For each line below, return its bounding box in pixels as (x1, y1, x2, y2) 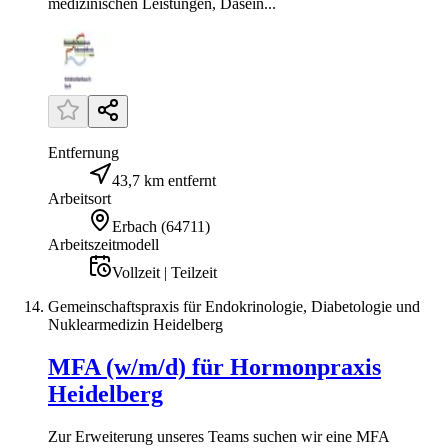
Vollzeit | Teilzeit (112, 264, 217, 282)
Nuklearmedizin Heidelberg (48, 316, 223, 334)
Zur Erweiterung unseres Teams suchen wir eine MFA (48, 428, 389, 446)
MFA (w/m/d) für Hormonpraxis (48, 354, 381, 381)
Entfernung (48, 144, 119, 162)
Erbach (112, 218, 157, 236)
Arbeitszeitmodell (48, 236, 159, 254)
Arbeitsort (48, 190, 111, 208)
